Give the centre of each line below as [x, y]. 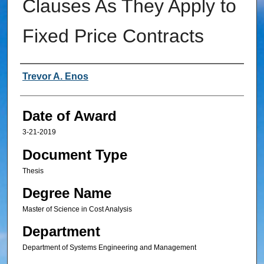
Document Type [75, 154]
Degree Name [67, 193]
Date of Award [69, 116]
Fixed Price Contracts [113, 36]
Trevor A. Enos [55, 77]
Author [40, 77]
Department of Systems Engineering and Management [109, 248]
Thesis [33, 171]
